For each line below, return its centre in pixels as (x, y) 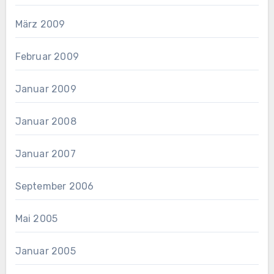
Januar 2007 (45, 154)
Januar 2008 (46, 122)
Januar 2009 (46, 89)
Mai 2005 (36, 219)
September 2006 (54, 187)
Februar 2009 (47, 57)
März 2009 (40, 24)
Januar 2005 (45, 251)
